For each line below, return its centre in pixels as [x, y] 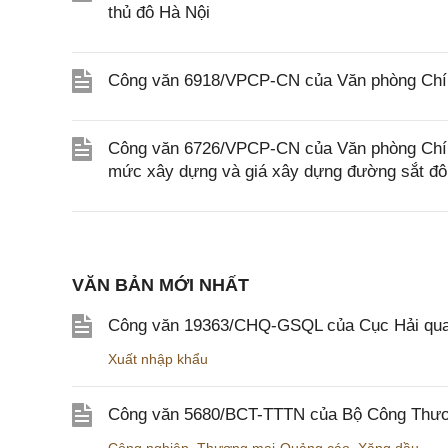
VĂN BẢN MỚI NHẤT [160, 285]
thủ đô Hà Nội [159, 12]
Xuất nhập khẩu [158, 359]
